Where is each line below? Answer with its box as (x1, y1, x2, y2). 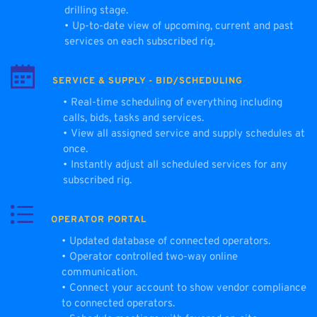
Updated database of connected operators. (69, 234, 270, 248)
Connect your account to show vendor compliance (69, 281, 306, 295)
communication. (62, 265, 140, 279)
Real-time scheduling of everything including (71, 96, 282, 110)
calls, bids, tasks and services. (63, 111, 204, 125)
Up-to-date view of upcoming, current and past (72, 19, 294, 33)
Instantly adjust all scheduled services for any (71, 158, 287, 172)
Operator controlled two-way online (69, 250, 238, 264)
